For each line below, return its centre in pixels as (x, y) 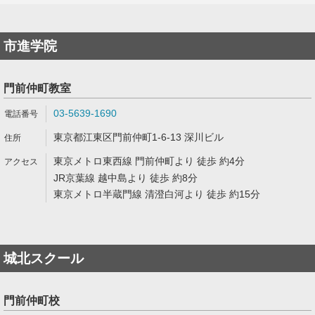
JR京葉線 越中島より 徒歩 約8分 (126, 178)
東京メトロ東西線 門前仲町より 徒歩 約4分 (149, 161)
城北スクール (44, 258)
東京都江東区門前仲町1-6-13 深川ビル (139, 137)
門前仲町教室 (37, 88)
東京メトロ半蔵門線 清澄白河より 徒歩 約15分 (157, 194)
